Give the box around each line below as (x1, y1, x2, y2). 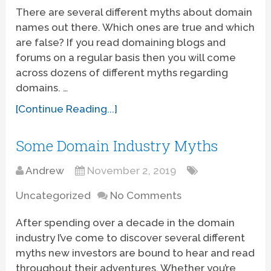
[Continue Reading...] (16, 102, 118, 115)
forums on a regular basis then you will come (16, 51, 237, 64)
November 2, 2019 (87, 164, 177, 177)
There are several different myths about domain (16, 5, 253, 18)
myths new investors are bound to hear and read (16, 246, 255, 259)
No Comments (110, 189, 182, 201)
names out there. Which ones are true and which (16, 21, 255, 33)
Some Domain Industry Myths (16, 135, 218, 155)
